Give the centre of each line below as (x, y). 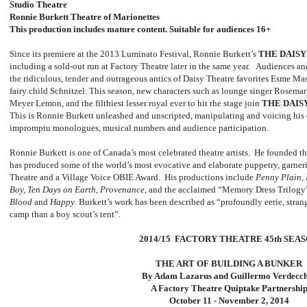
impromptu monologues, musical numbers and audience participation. (139, 128)
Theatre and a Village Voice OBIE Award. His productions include (133, 177)
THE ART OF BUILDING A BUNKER (229, 264)
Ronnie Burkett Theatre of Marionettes (85, 17)
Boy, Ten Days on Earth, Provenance (77, 190)
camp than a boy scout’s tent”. (66, 214)
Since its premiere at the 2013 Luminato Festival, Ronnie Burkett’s (134, 54)
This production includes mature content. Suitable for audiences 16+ (140, 29)
